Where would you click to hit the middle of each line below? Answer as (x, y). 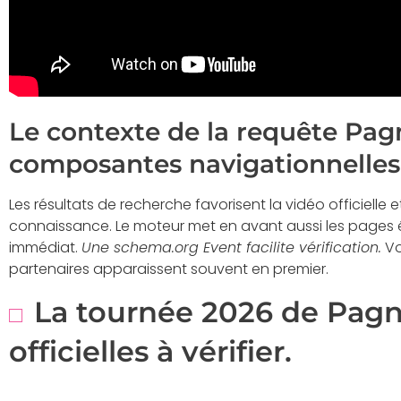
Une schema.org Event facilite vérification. (231, 248)
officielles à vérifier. (150, 351)
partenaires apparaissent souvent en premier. (169, 269)
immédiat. (45, 248)
